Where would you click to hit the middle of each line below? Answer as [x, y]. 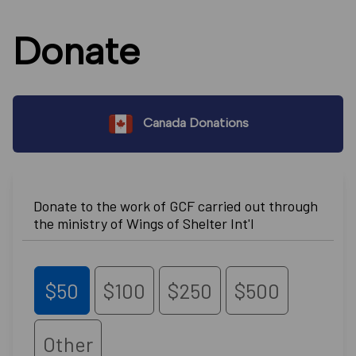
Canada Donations [194, 123]
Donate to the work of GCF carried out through [176, 206]
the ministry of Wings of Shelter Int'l [143, 224]
